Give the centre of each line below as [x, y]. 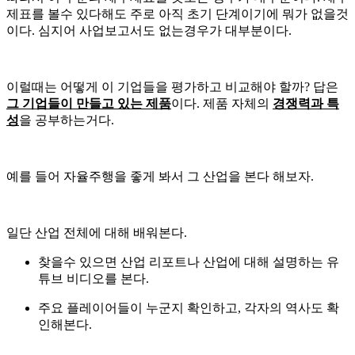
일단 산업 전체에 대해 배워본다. [97, 232]
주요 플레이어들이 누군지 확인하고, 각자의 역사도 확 [189, 307]
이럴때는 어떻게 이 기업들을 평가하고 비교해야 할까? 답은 [172, 86]
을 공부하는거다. [67, 120]
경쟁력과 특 [306, 103]
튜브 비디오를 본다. [94, 278]
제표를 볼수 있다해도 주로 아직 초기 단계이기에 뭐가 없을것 [177, 13]
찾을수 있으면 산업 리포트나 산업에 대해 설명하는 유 [189, 261]
